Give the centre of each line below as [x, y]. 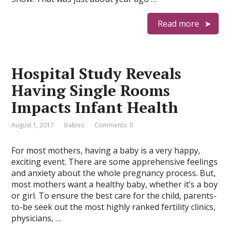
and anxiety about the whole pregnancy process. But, [114, 173]
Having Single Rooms [91, 90]
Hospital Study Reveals [97, 73]
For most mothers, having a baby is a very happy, [106, 150]
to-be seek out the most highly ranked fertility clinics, [114, 207]
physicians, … [36, 218]
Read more [178, 24]
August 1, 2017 [33, 125]
